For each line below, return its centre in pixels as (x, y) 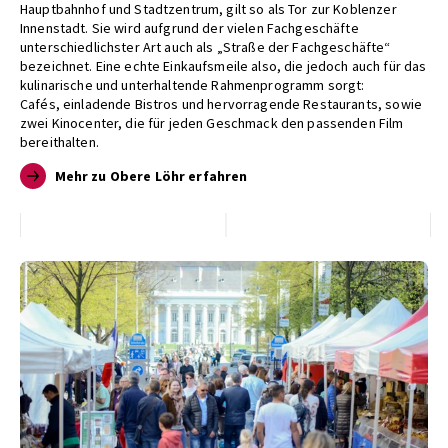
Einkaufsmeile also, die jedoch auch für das (295, 65)
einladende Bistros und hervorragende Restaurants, (224, 103)
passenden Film (355, 122)
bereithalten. (59, 141)
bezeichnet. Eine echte (92, 65)
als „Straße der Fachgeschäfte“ (293, 46)
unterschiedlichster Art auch (108, 46)
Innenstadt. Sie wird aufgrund (111, 27)
